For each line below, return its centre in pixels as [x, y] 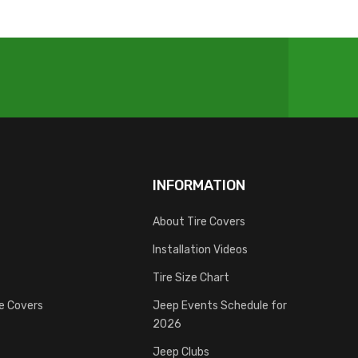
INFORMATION [199, 185]
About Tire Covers [199, 221]
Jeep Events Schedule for [220, 305]
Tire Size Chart [191, 277]
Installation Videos [200, 249]
